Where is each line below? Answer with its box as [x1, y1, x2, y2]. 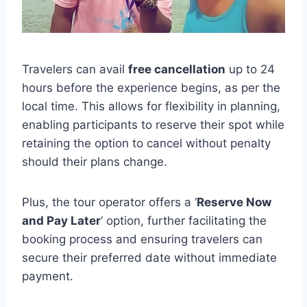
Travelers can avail [22, 62, 128, 76]
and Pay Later [22, 213, 101, 228]
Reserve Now [197, 195, 271, 209]
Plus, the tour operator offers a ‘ [22, 195, 197, 209]
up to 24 [225, 62, 275, 76]
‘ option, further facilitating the [101, 213, 267, 228]
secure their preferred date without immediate [22, 250, 277, 265]
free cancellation [128, 62, 225, 76]
